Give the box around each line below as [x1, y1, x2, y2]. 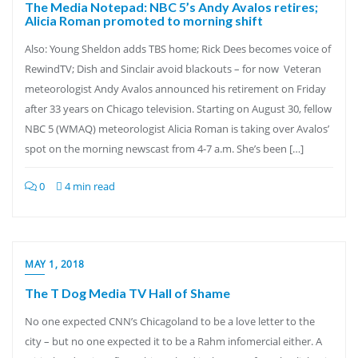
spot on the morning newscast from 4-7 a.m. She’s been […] [25, 141, 304, 156]
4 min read [62, 179, 115, 193]
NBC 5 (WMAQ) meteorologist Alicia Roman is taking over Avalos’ [25, 121, 329, 136]
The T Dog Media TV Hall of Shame [25, 285, 230, 300]
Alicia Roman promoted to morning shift [25, 13, 263, 28]
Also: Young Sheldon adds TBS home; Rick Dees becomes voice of [25, 42, 331, 56]
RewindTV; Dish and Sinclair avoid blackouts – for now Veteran [25, 62, 321, 76]
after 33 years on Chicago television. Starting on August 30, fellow [25, 101, 332, 116]
